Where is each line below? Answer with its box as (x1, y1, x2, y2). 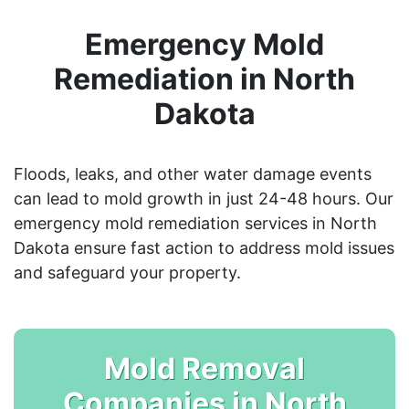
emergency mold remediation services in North (14, 213, 377, 233)
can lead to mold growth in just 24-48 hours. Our (14, 188, 393, 208)
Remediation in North (54, 60, 355, 97)
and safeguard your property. (14, 262, 241, 282)
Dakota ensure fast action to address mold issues (14, 237, 394, 257)
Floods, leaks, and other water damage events (14, 163, 372, 184)
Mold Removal (104, 350, 305, 386)
